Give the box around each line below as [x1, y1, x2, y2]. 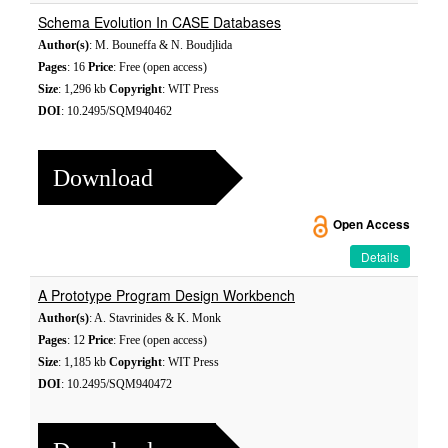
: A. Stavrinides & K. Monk [89, 311, 221, 325]
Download [53, 164, 153, 191]
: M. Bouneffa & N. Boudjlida [89, 38, 232, 52]
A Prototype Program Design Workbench [38, 285, 295, 305]
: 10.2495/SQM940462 [61, 104, 172, 118]
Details [361, 248, 399, 265]
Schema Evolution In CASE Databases [38, 12, 281, 32]
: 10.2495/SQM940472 [61, 377, 172, 391]
